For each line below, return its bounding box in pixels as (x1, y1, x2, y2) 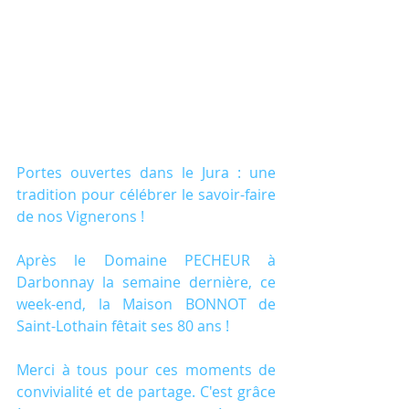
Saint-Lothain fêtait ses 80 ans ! (16, 315, 229, 336)
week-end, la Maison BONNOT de (16, 293, 276, 314)
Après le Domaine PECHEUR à (16, 249, 276, 270)
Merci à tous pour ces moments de (16, 359, 276, 380)
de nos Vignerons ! (16, 205, 144, 226)
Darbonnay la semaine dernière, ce (16, 271, 276, 292)
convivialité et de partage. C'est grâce (16, 381, 276, 402)
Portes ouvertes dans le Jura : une (16, 162, 276, 183)
